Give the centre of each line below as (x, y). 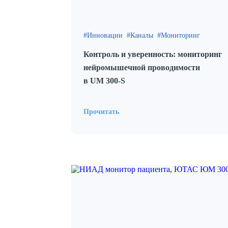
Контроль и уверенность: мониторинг (153, 54)
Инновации (105, 35)
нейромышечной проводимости (142, 67)
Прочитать (101, 112)
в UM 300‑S (104, 81)
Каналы (142, 35)
